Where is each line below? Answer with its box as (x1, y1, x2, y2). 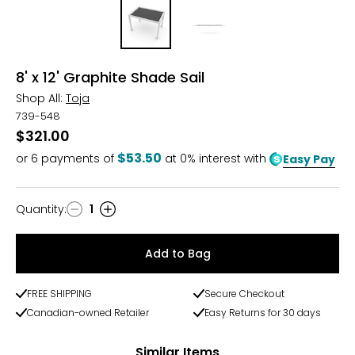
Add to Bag (144, 246, 211, 261)
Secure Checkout (204, 287, 285, 300)
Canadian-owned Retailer (27, 306, 149, 319)
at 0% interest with (165, 151, 269, 166)
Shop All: (16, 90, 66, 106)
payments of (38, 151, 114, 166)
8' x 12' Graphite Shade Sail (16, 67, 204, 87)
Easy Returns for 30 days (204, 306, 322, 319)
